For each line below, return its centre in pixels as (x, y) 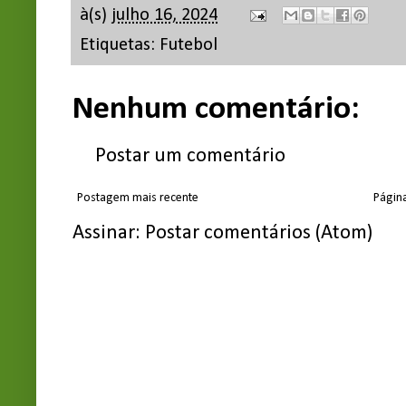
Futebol (188, 45)
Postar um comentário (190, 156)
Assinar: (109, 233)
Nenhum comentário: (216, 109)
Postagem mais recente (138, 198)
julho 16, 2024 (164, 16)
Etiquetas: (120, 45)
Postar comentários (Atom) (259, 233)
